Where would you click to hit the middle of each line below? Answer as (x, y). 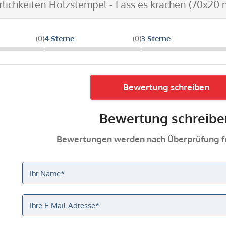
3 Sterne (156, 38)
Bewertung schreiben (166, 87)
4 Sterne (59, 38)
